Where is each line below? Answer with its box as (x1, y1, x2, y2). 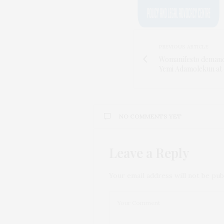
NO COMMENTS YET (119, 112, 181, 120)
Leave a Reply (109, 143, 189, 161)
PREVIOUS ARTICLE (159, 43, 208, 50)
